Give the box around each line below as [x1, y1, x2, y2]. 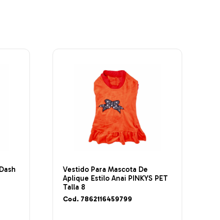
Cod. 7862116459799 [62, 195, 132, 204]
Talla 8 [62, 182, 85, 192]
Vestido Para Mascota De [62, 165, 148, 174]
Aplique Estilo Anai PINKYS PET [62, 173, 168, 183]
